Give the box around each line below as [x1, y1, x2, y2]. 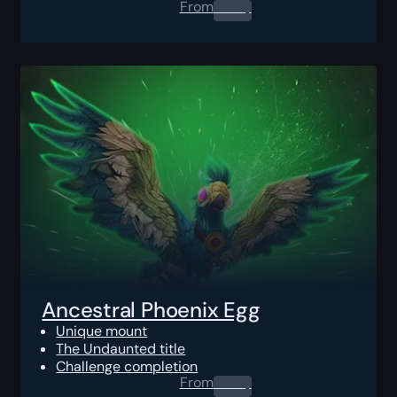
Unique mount [56, 321, 148, 340]
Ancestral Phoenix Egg [42, 295, 261, 323]
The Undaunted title [56, 339, 186, 358]
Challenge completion [56, 356, 198, 376]
